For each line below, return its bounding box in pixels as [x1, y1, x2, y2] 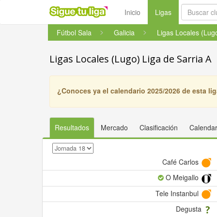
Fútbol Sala [57, 28, 92, 37]
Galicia [114, 28, 135, 37]
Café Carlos [162, 157, 201, 167]
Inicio [124, 7, 140, 17]
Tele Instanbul [155, 188, 201, 198]
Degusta [175, 203, 203, 214]
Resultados [55, 123, 89, 132]
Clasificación [139, 123, 178, 132]
